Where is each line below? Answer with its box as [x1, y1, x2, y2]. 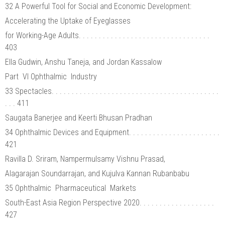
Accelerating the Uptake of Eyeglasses [5, 16, 133, 26]
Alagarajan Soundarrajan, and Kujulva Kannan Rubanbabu [5, 168, 189, 178]
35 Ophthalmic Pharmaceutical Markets [5, 183, 138, 193]
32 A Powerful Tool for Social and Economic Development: [5, 1, 193, 11]
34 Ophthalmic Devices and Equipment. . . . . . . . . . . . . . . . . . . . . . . [5, 127, 219, 137]
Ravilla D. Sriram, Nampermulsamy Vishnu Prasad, [5, 154, 167, 164]
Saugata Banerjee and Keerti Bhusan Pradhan [5, 113, 152, 123]
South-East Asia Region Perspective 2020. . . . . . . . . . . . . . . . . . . [5, 197, 214, 207]
